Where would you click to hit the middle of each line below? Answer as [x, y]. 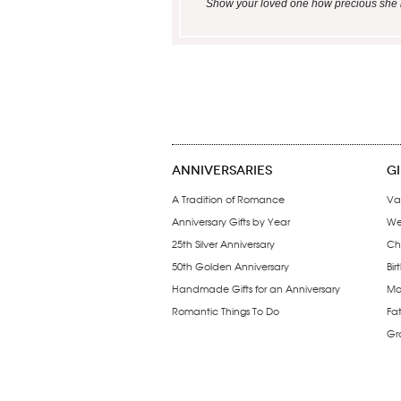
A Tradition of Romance [228, 199]
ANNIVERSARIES [222, 171]
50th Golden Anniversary [230, 266]
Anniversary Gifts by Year [231, 221]
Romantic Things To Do [226, 311]
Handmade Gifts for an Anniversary [256, 288]
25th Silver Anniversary [223, 243]
